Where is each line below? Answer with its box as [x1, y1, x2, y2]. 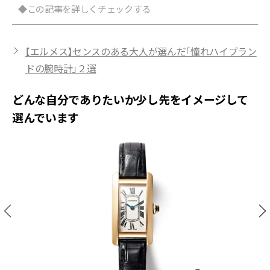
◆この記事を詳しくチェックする [18, 2, 151, 15]
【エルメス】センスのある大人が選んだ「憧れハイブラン [25, 43, 257, 58]
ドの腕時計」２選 [25, 60, 96, 75]
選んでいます [12, 108, 80, 125]
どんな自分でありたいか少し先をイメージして [12, 90, 248, 107]
